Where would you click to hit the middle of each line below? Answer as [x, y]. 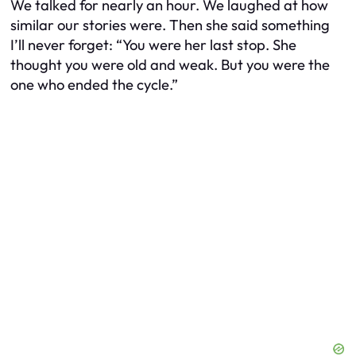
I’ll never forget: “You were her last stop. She [153, 44]
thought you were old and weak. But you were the [170, 64]
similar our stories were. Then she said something [170, 25]
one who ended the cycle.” [94, 84]
